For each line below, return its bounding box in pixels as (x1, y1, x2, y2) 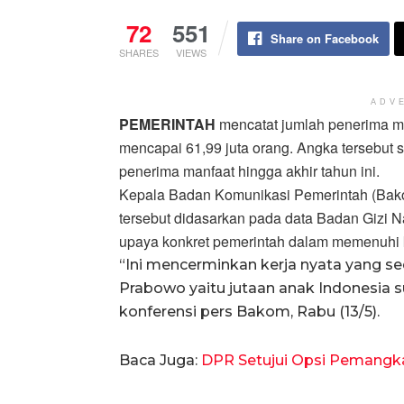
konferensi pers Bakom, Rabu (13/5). (119, 302, 380, 320)
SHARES (119, 44, 159, 60)
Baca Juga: (119, 351, 201, 369)
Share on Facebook (271, 29, 379, 47)
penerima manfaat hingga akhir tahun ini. (119, 160, 380, 181)
